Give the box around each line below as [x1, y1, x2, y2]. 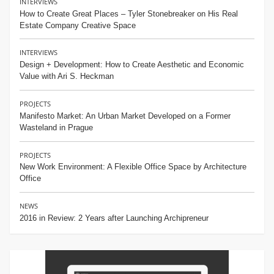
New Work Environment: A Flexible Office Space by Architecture [20, 162, 246, 172]
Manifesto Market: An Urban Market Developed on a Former [20, 111, 231, 120]
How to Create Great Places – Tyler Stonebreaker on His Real [20, 9, 238, 18]
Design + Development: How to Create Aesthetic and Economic [20, 60, 244, 70]
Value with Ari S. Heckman [20, 72, 114, 81]
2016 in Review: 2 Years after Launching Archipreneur [20, 213, 209, 223]
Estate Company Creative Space [20, 20, 136, 30]
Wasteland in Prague [20, 122, 93, 132]
